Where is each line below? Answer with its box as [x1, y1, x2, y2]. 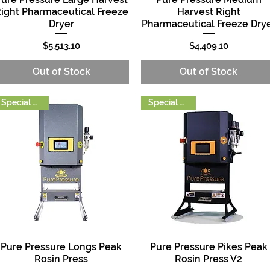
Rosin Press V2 [175, 253, 243, 265]
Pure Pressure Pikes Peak [149, 240, 268, 253]
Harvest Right [177, 5, 240, 17]
